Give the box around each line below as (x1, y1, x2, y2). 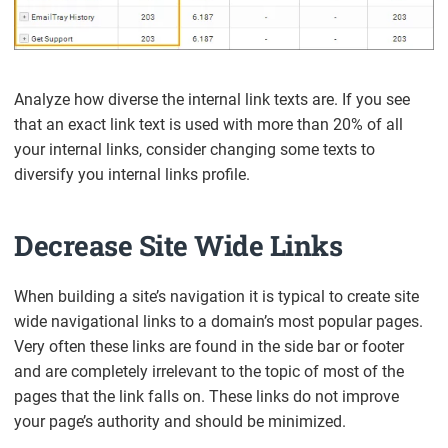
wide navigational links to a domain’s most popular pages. (14, 312, 424, 332)
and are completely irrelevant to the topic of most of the (14, 362, 405, 382)
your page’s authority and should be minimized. (14, 412, 347, 432)
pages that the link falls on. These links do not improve (14, 387, 400, 407)
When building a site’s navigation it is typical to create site (14, 287, 420, 307)
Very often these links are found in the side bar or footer (14, 337, 405, 357)
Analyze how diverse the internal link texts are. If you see (14, 90, 411, 110)
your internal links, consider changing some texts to (14, 140, 376, 160)
